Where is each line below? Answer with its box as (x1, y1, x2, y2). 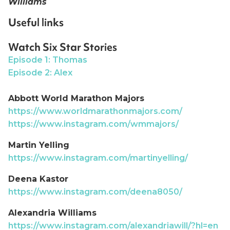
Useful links (8, 15, 64, 30)
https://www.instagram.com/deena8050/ (8, 186, 182, 197)
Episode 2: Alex (8, 67, 72, 78)
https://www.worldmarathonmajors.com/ (8, 106, 182, 116)
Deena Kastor (8, 174, 68, 184)
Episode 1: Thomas (8, 54, 87, 65)
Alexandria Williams (8, 207, 97, 218)
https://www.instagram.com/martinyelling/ (8, 152, 188, 163)
